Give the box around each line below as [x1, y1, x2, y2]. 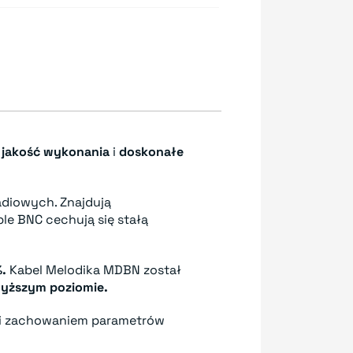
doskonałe [119, 143, 184, 160]
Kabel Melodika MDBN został [6, 262, 181, 278]
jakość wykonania [2, 143, 110, 160]
